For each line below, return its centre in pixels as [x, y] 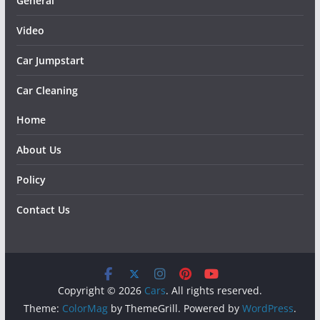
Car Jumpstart [50, 60]
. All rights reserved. [214, 290]
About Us [39, 150]
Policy [31, 180]
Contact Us [43, 210]
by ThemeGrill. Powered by [175, 308]
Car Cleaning [47, 90]
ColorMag [85, 308]
